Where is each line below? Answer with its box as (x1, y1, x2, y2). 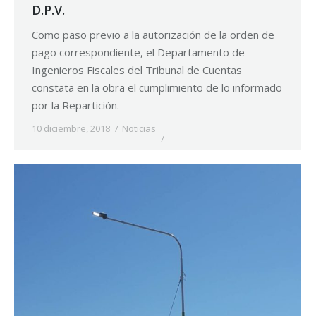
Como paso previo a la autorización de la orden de (32, 28, 274, 42)
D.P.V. (32, 1, 65, 19)
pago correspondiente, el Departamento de (32, 45, 245, 60)
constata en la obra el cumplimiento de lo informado (32, 80, 282, 95)
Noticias (122, 122, 156, 135)
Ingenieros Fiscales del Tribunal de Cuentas (32, 63, 242, 78)
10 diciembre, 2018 (32, 122, 110, 135)
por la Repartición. (32, 98, 119, 113)
